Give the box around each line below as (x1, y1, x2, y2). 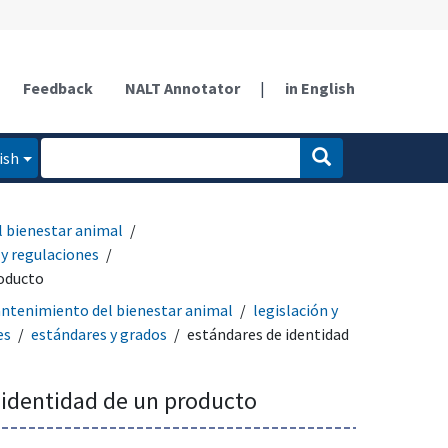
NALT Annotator (125, 77, 240, 98)
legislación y (253, 299, 338, 320)
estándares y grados (31, 323, 167, 344)
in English (285, 77, 355, 98)
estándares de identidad (187, 323, 349, 344)
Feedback (23, 77, 93, 98)
